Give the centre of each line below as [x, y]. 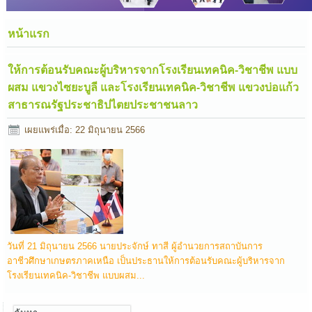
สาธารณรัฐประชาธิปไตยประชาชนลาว [103, 104]
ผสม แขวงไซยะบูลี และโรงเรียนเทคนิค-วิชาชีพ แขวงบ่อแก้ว [154, 87]
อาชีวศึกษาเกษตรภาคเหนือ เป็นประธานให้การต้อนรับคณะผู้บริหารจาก [146, 261]
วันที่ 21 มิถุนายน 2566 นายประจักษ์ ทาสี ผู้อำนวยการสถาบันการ [135, 247]
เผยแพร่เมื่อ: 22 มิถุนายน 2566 [85, 130]
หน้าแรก [29, 33]
